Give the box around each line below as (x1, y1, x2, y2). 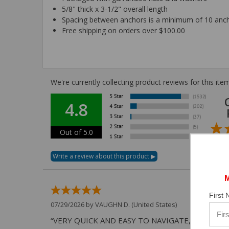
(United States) (130, 199, 177, 209)
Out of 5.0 (59, 127, 93, 137)
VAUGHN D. (95, 199, 130, 209)
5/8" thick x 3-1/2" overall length (62, 4, 168, 14)
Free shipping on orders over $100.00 (62, 25, 186, 35)
